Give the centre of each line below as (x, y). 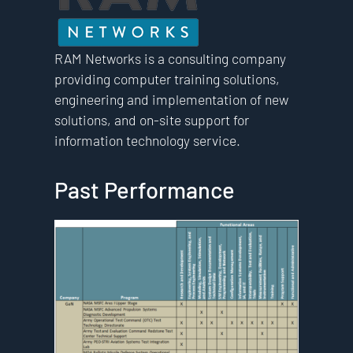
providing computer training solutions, (167, 78)
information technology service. (147, 140)
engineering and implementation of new (171, 99)
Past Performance (144, 190)
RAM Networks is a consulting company (170, 58)
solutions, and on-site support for (151, 119)
